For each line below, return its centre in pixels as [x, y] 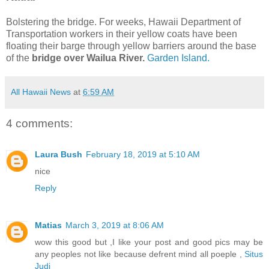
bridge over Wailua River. [88, 58]
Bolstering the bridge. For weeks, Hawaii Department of [123, 22]
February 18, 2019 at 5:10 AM [143, 155]
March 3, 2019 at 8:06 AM [115, 225]
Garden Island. [178, 58]
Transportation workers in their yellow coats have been [122, 34]
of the [19, 58]
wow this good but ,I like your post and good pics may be [149, 242]
